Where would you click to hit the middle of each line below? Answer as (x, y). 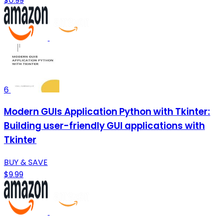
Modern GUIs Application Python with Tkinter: (107, 112)
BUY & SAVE (26, 162)
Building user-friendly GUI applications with (104, 126)
